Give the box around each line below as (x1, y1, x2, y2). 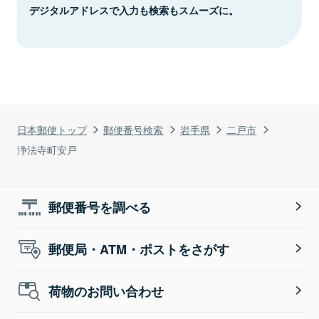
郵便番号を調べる (48, 197, 152, 216)
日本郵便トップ (17, 121, 87, 137)
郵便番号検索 (103, 121, 164, 137)
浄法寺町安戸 (17, 141, 77, 157)
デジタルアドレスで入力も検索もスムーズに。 (29, 2, 239, 17)
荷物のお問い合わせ (48, 281, 164, 300)
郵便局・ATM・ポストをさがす (48, 239, 230, 258)
